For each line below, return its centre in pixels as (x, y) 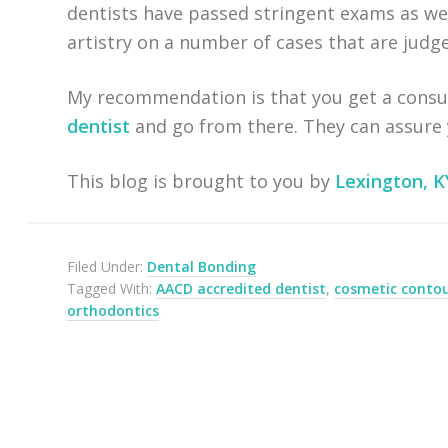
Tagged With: (112, 288)
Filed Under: (107, 266)
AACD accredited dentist (241, 288)
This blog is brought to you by (201, 181)
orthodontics (113, 310)
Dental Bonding (202, 266)
